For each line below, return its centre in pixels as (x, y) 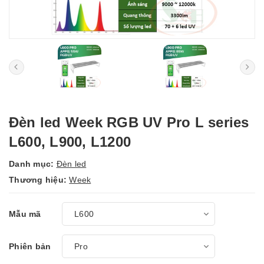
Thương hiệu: (39, 180)
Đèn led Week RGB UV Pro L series (129, 122)
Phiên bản (30, 246)
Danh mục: (33, 164)
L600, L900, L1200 (70, 142)
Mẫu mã (25, 214)
